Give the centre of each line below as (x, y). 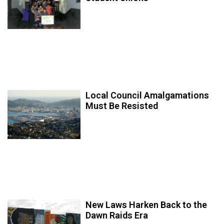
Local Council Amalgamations (147, 95)
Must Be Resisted (122, 106)
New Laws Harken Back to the (146, 205)
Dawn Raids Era (117, 215)
